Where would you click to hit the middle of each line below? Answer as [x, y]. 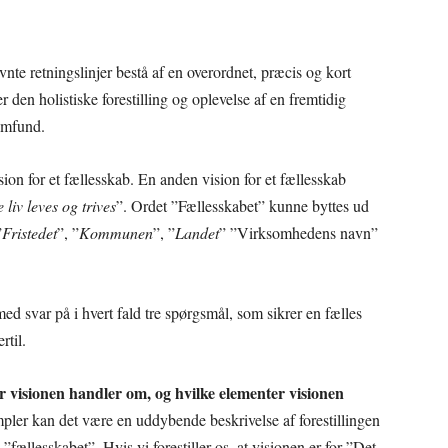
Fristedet [29, 233]
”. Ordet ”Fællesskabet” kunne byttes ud [242, 206]
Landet [197, 233]
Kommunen [116, 233]
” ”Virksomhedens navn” [298, 233]
